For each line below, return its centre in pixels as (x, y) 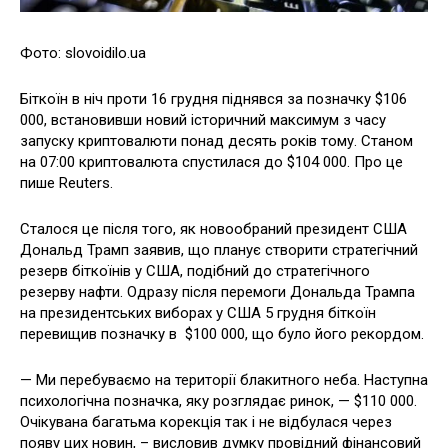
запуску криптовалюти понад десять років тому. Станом (216, 140)
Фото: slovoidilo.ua (83, 52)
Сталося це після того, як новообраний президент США (213, 228)
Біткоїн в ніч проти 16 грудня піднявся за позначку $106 (213, 98)
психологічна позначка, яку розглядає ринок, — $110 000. (218, 400)
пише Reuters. (66, 182)
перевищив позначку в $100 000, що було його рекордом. (222, 333)
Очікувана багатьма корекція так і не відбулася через (206, 421)
